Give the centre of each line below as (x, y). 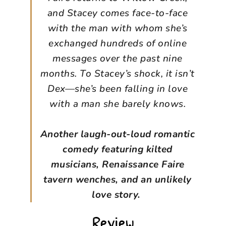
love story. (116, 194)
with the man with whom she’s (118, 28)
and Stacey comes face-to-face (118, 13)
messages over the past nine (118, 58)
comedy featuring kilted (118, 149)
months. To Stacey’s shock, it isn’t (118, 73)
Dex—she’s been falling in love (118, 89)
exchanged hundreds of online (118, 43)
